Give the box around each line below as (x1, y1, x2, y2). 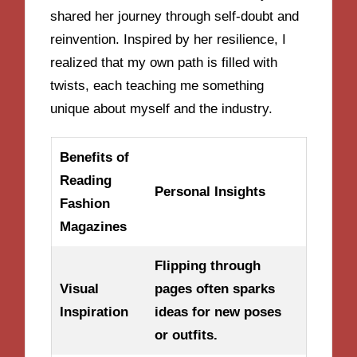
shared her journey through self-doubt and (50, 9, 300, 25)
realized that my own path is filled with (50, 55, 278, 71)
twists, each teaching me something (50, 78, 265, 94)
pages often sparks (154, 281, 275, 297)
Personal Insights (154, 184, 265, 200)
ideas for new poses (154, 304, 281, 320)
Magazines (59, 219, 127, 235)
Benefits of (59, 150, 129, 166)
